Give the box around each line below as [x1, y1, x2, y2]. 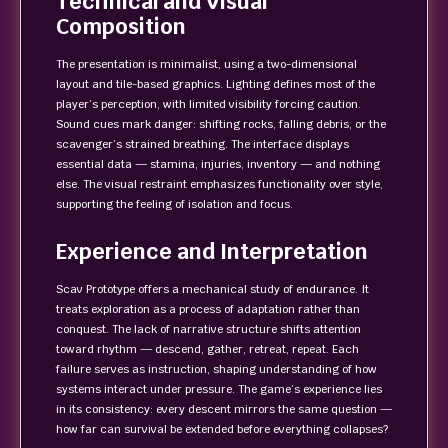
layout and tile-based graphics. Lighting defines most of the [56, 77, 375, 91]
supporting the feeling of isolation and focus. [56, 197, 293, 211]
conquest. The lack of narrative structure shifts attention [56, 322, 361, 336]
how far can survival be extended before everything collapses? [56, 422, 388, 436]
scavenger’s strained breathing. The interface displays [56, 137, 349, 151]
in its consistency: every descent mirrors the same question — [56, 402, 392, 416]
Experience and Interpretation [56, 238, 368, 265]
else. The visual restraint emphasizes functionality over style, [56, 177, 383, 191]
